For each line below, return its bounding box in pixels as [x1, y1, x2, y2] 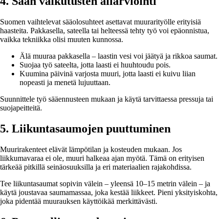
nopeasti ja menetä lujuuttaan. [20, 78, 110, 87]
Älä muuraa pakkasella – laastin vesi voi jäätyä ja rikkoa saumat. [20, 52, 218, 61]
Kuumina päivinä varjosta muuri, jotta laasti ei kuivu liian [20, 69, 196, 78]
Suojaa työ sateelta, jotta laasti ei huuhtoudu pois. [20, 61, 171, 69]
